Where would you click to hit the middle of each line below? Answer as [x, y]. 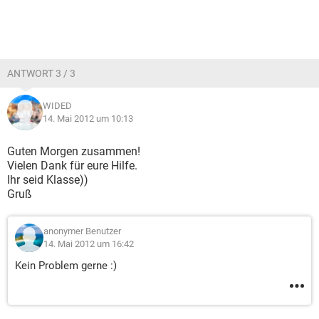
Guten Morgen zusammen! [74, 151]
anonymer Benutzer [82, 231]
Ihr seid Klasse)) [48, 180]
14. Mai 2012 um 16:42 [89, 244]
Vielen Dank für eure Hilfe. [72, 166]
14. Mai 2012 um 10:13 [88, 119]
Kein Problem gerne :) [66, 266]
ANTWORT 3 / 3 [41, 73]
